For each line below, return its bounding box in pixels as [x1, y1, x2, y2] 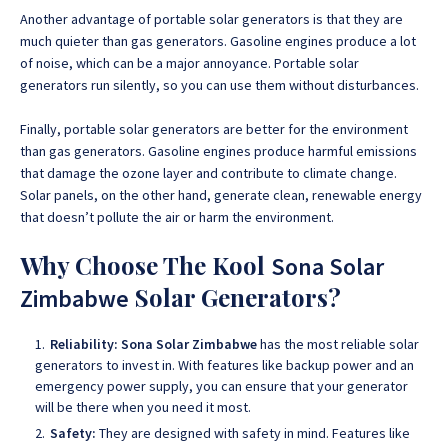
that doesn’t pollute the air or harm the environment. [20, 208, 334, 226]
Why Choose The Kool [20, 249, 271, 281]
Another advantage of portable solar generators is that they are [20, 10, 403, 28]
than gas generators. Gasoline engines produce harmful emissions [20, 142, 417, 160]
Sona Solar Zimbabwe [121, 335, 257, 353]
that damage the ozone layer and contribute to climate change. [20, 164, 397, 182]
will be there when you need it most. [35, 398, 251, 416]
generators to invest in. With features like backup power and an [35, 356, 414, 374]
